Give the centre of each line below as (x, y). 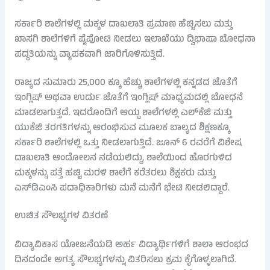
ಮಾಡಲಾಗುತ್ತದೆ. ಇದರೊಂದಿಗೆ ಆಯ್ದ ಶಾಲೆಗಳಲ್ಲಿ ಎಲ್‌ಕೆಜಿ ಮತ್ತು (123, 113)
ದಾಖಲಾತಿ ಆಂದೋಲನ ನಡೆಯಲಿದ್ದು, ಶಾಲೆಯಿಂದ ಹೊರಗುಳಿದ (123, 158)
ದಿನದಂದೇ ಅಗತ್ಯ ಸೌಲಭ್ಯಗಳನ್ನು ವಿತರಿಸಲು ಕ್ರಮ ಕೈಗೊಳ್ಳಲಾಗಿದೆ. (125, 261)
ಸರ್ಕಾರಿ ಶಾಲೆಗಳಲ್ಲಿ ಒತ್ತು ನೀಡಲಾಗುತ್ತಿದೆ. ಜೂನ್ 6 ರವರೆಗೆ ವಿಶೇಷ (128, 143)
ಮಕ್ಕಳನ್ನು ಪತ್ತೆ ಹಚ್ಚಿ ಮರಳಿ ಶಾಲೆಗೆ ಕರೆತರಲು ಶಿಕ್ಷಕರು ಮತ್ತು (115, 173)
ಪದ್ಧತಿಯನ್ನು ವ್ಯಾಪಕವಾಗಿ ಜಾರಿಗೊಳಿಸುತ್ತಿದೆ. (89, 55)
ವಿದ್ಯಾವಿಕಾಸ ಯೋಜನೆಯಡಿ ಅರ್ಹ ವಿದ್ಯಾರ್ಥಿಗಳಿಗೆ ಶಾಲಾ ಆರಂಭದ (131, 246)
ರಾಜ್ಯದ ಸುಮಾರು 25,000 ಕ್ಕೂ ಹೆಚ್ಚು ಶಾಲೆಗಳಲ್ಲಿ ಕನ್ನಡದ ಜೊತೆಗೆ (126, 83)
